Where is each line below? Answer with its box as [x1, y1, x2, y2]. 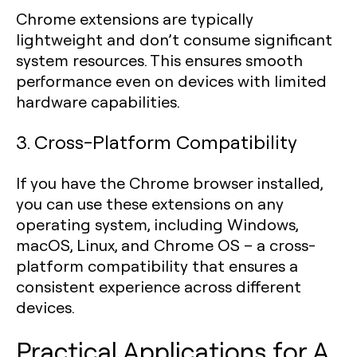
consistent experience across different [16, 276, 301, 296]
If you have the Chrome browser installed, [16, 172, 323, 193]
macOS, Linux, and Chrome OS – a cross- [16, 234, 316, 255]
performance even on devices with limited [16, 70, 327, 91]
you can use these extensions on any [16, 193, 284, 214]
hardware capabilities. [16, 91, 180, 112]
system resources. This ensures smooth [16, 49, 303, 70]
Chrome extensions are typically [16, 8, 253, 29]
